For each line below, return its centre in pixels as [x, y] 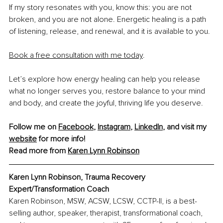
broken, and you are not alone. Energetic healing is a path [109, 20]
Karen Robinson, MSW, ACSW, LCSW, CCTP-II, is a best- [103, 201]
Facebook [76, 127]
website [23, 139]
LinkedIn [149, 127]
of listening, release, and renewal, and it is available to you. [110, 32]
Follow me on [34, 127]
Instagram [114, 127]
